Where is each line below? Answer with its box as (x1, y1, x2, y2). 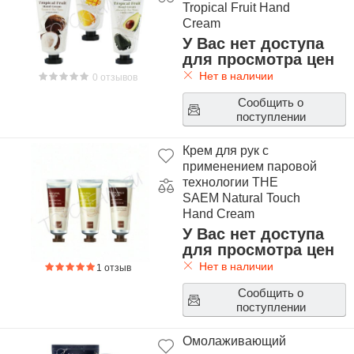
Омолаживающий (182, 334, 286, 348)
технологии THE (182, 175, 278, 189)
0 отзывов (90, 72, 138, 83)
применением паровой (182, 160, 317, 173)
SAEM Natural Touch (182, 191, 300, 205)
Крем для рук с (182, 144, 269, 157)
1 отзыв (96, 262, 132, 273)
